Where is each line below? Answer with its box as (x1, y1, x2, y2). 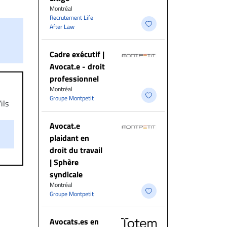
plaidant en (50, 132, 89, 144)
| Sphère (50, 156, 79, 168)
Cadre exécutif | (50, 48, 104, 60)
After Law (50, 22, 74, 31)
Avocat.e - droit (50, 60, 105, 72)
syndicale (50, 168, 83, 180)
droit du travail (50, 144, 102, 156)
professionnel (50, 72, 99, 85)
